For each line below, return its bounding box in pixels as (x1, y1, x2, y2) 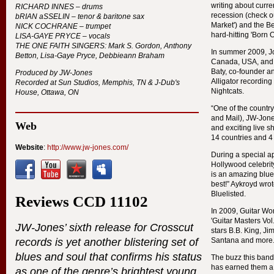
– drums (74, 2, 103, 11)
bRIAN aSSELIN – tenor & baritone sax (15, 12, 144, 21)
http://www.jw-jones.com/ (47, 143, 128, 152)
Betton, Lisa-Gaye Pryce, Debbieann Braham (15, 51, 165, 60)
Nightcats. (211, 87, 244, 96)
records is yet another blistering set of (15, 235, 198, 248)
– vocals (81, 32, 110, 40)
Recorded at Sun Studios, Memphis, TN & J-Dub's (15, 78, 180, 87)
